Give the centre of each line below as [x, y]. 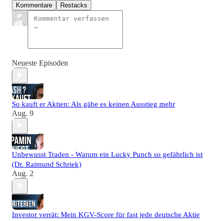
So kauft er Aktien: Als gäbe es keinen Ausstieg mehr [93, 104]
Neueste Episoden [40, 63]
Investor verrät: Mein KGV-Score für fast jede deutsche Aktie [106, 214]
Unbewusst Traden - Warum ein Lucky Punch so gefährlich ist [107, 154]
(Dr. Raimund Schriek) [47, 164]
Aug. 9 [23, 113]
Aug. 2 [23, 173]
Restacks [74, 5]
